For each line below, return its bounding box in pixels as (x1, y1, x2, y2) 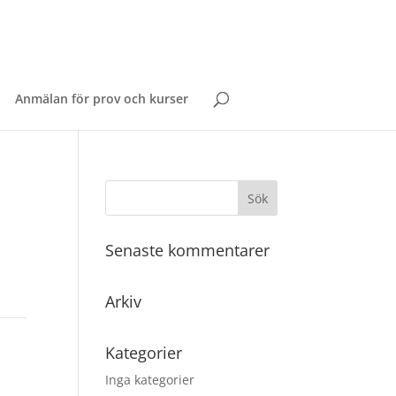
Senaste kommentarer (105, 240, 270, 261)
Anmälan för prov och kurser (14, 90, 188, 107)
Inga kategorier (105, 371, 195, 388)
